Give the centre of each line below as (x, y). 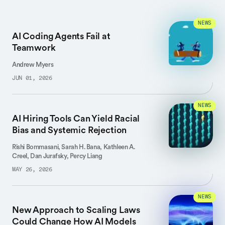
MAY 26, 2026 (32, 170)
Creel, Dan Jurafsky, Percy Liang (57, 156)
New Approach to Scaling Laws (76, 210)
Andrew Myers (33, 65)
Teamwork (34, 47)
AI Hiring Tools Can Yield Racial (76, 118)
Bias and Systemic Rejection (70, 130)
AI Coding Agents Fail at (61, 36)
